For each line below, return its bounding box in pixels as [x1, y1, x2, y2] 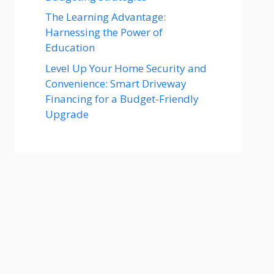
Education [45, 40, 95, 54]
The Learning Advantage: [45, 10, 166, 24]
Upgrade [45, 106, 89, 121]
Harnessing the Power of [45, 25, 163, 39]
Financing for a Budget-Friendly [45, 91, 199, 106]
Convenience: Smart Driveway [45, 76, 187, 91]
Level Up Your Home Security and [45, 61, 209, 75]
